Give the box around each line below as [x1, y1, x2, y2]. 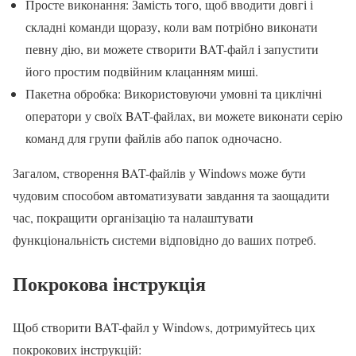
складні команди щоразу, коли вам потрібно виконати [25, 17, 318, 35]
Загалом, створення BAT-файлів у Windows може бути [13, 164, 306, 181]
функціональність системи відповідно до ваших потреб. [13, 230, 316, 248]
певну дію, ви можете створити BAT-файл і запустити [25, 40, 319, 57]
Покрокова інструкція [13, 269, 206, 297]
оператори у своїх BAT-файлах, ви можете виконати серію [25, 106, 342, 124]
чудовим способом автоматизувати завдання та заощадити [13, 186, 330, 203]
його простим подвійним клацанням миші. [25, 62, 258, 79]
